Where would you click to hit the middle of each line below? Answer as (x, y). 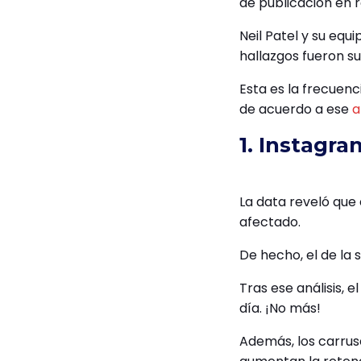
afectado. (272, 222)
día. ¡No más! (280, 309)
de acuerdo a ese (296, 110)
